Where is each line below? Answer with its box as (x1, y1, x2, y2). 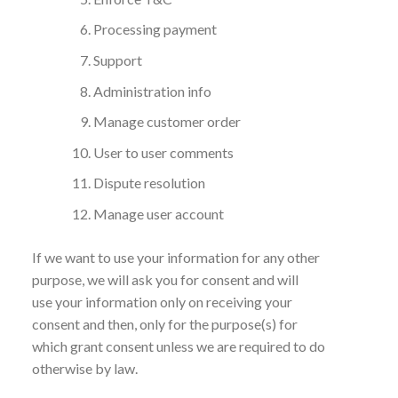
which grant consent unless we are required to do (31, 337, 325, 354)
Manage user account (92, 204, 224, 222)
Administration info (92, 82, 211, 99)
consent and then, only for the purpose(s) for (31, 314, 298, 332)
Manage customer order (92, 113, 241, 131)
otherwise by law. (31, 359, 138, 377)
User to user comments (92, 143, 234, 161)
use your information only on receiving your (31, 292, 292, 310)
